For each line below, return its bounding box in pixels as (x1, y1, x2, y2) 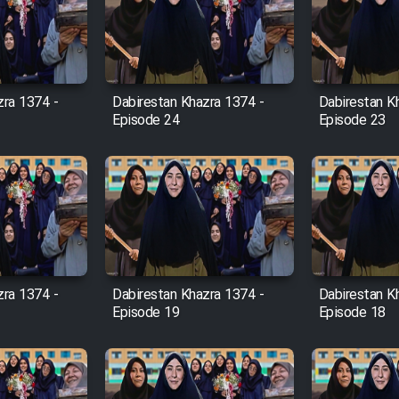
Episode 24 (112, 110, 180, 133)
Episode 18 (318, 302, 386, 325)
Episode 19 (112, 302, 180, 325)
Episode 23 (318, 110, 386, 133)
